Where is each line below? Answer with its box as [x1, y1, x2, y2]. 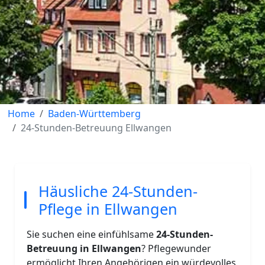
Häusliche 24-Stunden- [38, 181, 198, 201]
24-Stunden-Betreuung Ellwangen [20, 121, 172, 134]
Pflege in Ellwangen [38, 199, 177, 219]
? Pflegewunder [141, 242, 211, 255]
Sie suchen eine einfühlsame [26, 228, 156, 241]
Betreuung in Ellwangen [26, 242, 141, 255]
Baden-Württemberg [47, 107, 141, 120]
